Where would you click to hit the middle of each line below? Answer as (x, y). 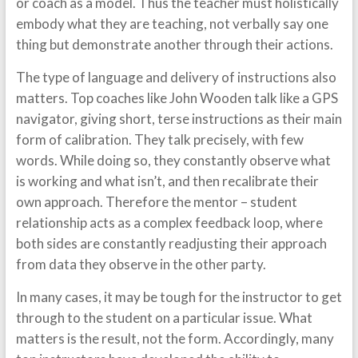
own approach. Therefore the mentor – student (156, 202)
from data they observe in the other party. (141, 264)
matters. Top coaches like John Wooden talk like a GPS (177, 98)
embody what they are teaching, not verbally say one (172, 24)
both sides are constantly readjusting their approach (171, 243)
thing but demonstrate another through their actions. (174, 44)
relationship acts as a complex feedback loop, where (169, 223)
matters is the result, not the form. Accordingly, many (175, 338)
